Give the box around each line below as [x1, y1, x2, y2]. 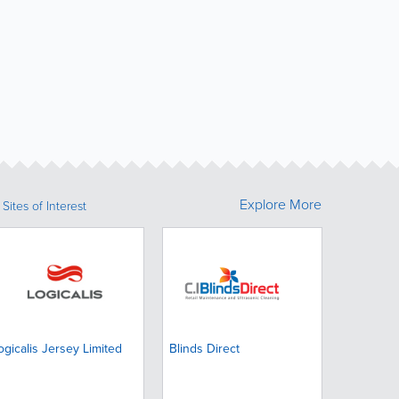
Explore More [240, 194, 322, 215]
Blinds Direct [168, 339, 240, 358]
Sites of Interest [3, 197, 86, 216]
